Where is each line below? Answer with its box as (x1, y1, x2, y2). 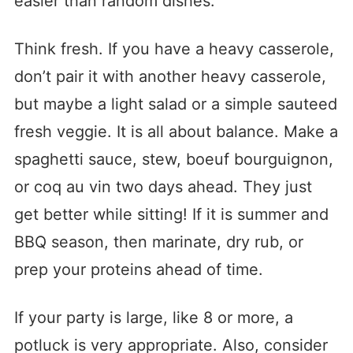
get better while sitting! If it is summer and (13, 205, 329, 225)
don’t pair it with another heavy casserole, (13, 67, 326, 87)
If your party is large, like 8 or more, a (13, 308, 293, 328)
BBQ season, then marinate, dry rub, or (13, 232, 303, 252)
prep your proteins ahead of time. (13, 260, 263, 280)
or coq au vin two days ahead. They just (13, 177, 312, 197)
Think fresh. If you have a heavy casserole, (13, 39, 334, 59)
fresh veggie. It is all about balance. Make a (13, 122, 338, 142)
